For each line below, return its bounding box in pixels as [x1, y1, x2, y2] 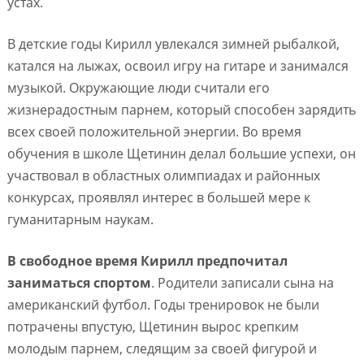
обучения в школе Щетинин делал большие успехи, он [6, 145, 356, 163]
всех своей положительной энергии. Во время [6, 123, 301, 141]
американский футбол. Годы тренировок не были [6, 296, 319, 314]
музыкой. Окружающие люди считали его [6, 79, 270, 97]
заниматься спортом [6, 274, 151, 292]
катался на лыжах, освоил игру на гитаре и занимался [6, 57, 349, 76]
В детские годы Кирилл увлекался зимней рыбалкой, [6, 35, 340, 54]
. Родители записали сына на [150, 274, 334, 292]
